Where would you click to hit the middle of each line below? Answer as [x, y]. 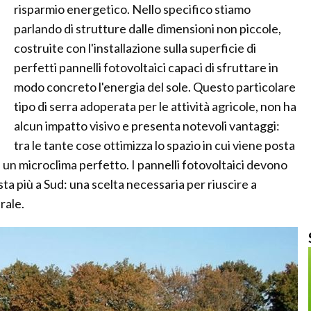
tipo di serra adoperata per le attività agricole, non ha [155, 106]
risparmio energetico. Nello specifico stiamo [132, 9]
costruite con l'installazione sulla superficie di [135, 48]
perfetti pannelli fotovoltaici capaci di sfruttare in [146, 67]
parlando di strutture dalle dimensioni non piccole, [148, 28]
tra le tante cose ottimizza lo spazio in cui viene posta [154, 145]
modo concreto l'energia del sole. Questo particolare [155, 87]
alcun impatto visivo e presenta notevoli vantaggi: [147, 126]
